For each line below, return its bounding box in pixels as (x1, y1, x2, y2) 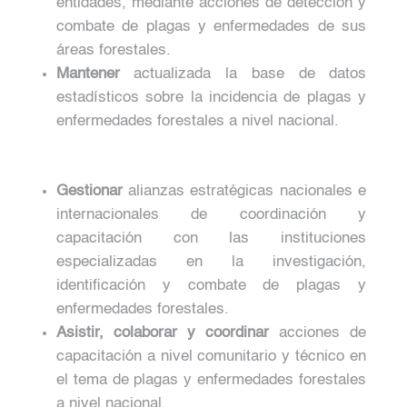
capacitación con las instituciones (55, 230, 367, 246)
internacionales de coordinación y (55, 206, 367, 223)
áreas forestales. (55, 42, 171, 58)
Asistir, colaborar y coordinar (55, 324, 270, 341)
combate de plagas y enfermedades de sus (55, 18, 367, 35)
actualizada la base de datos (119, 65, 367, 82)
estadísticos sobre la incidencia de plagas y (55, 89, 367, 105)
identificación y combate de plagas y (55, 277, 367, 293)
